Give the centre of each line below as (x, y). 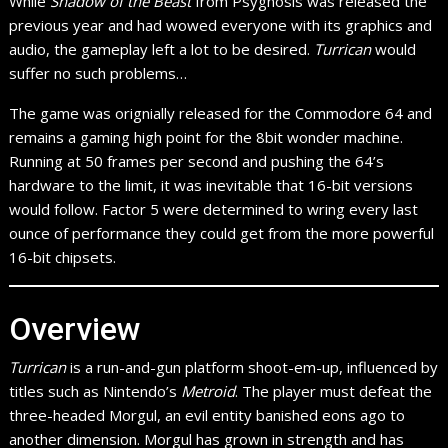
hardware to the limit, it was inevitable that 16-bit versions (211, 184)
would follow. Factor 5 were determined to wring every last (214, 208)
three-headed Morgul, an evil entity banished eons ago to (207, 415)
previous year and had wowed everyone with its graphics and (221, 24)
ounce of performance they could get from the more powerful (222, 232)
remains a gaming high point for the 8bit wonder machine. (206, 136)
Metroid (208, 391)
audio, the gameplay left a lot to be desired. (162, 48)
